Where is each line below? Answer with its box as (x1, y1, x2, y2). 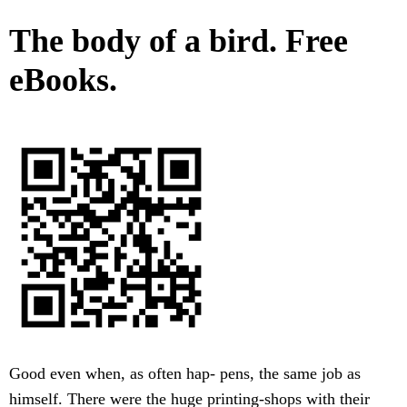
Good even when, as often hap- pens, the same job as (9, 364, 361, 383)
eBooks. (9, 62, 117, 99)
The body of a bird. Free (9, 23, 348, 60)
